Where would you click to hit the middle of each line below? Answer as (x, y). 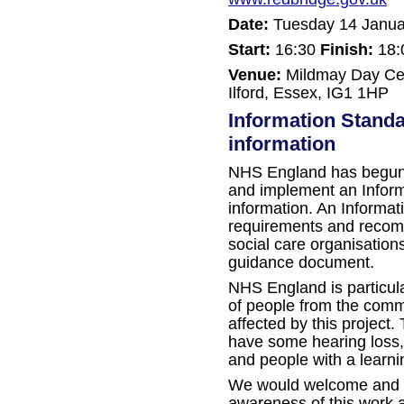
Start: (249, 49)
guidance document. (301, 263)
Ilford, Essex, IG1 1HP (308, 92)
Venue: (255, 74)
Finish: (347, 49)
